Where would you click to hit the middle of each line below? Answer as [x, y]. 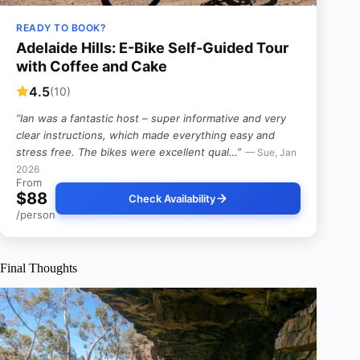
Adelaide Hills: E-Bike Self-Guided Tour [152, 47]
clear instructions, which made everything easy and [145, 135]
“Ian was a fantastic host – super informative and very [151, 118]
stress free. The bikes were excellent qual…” [129, 151]
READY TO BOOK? [61, 27]
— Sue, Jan [271, 152]
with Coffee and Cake [92, 66]
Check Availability [172, 198]
